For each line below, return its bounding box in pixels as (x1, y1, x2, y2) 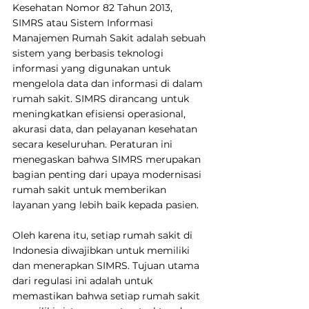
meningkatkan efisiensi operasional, (12, 107, 188, 120)
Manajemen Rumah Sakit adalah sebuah (12, 31, 208, 44)
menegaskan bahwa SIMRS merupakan (12, 152, 203, 166)
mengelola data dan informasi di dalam (12, 77, 206, 90)
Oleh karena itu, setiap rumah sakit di (12, 228, 195, 241)
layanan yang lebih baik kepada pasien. (12, 198, 199, 211)
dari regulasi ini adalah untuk (12, 274, 155, 287)
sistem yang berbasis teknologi (12, 46, 166, 59)
